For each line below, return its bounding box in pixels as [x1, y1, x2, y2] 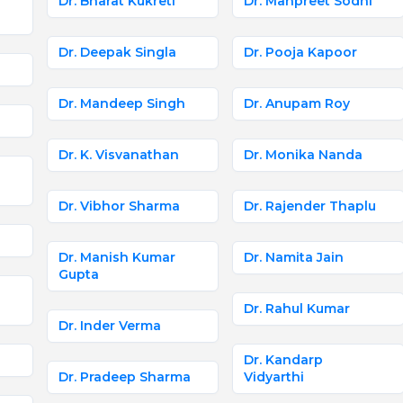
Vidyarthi [244, 369, 305, 385]
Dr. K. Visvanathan [58, 147, 179, 163]
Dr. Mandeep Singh [58, 95, 185, 112]
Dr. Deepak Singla [58, 44, 176, 60]
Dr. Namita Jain [244, 249, 345, 265]
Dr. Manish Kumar [58, 249, 175, 265]
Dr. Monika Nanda [244, 147, 363, 163]
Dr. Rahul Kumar [244, 300, 351, 317]
